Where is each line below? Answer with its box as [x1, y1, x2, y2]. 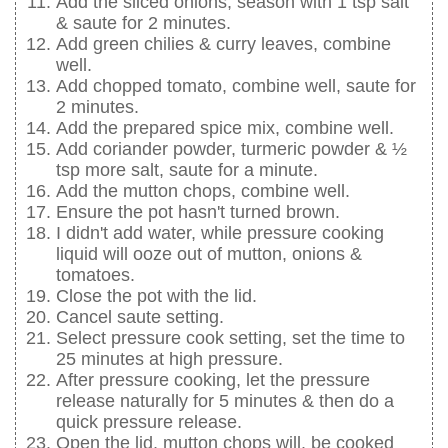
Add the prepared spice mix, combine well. [56, 117, 394, 138]
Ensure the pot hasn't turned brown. [56, 201, 340, 222]
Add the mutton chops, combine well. [56, 180, 350, 201]
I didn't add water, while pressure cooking [56, 222, 384, 243]
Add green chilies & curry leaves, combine [56, 33, 391, 54]
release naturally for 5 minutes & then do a [56, 390, 394, 411]
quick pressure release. [56, 411, 242, 432]
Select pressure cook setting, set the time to [56, 327, 405, 348]
